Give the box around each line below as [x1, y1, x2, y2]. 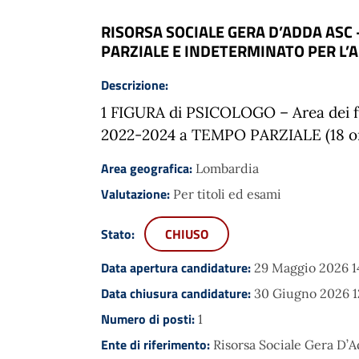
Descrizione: [101, 75, 168, 95]
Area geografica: [101, 158, 196, 178]
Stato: [101, 224, 138, 244]
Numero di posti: [101, 309, 198, 329]
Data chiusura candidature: [101, 283, 254, 303]
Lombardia [196, 159, 259, 176]
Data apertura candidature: [101, 257, 254, 277]
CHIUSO [165, 224, 208, 244]
